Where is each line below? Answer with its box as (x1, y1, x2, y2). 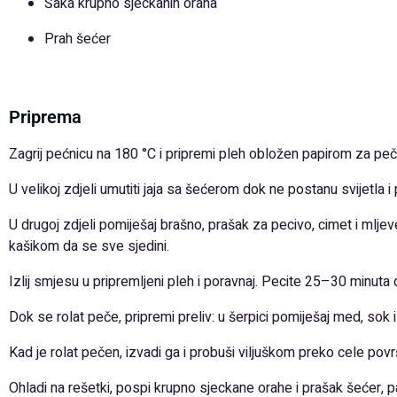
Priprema (9, 106, 82, 128)
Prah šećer (44, 28, 111, 50)
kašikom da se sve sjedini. (9, 236, 169, 257)
